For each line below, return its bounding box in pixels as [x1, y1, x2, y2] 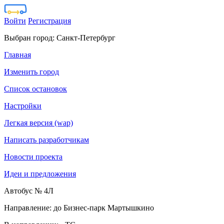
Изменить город [4, 67, 59, 76]
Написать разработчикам [4, 135, 89, 144]
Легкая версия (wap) [4, 118, 73, 127]
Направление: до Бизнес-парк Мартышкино [4, 203, 154, 212]
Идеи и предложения [4, 169, 76, 178]
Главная [4, 50, 31, 59]
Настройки [4, 101, 41, 110]
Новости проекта [4, 152, 62, 161]
